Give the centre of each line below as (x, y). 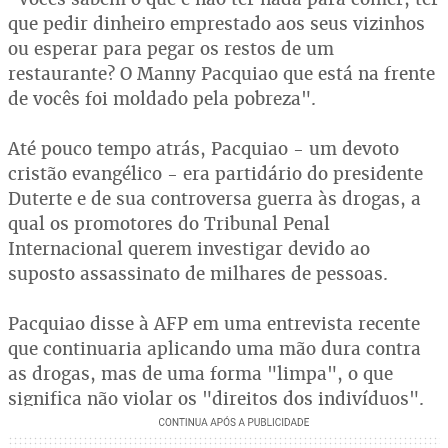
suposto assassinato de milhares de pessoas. (198, 273)
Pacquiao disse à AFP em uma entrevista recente (214, 323)
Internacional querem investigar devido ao (189, 248)
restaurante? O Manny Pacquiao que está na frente (221, 73)
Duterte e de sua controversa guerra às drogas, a (214, 198)
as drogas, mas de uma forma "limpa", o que (200, 373)
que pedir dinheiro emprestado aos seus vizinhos (216, 23)
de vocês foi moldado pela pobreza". (162, 98)
